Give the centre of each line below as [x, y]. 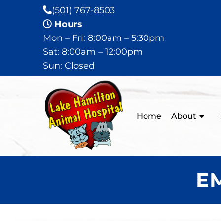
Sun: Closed [69, 66]
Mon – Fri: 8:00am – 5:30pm [104, 38]
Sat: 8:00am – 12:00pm [93, 52]
